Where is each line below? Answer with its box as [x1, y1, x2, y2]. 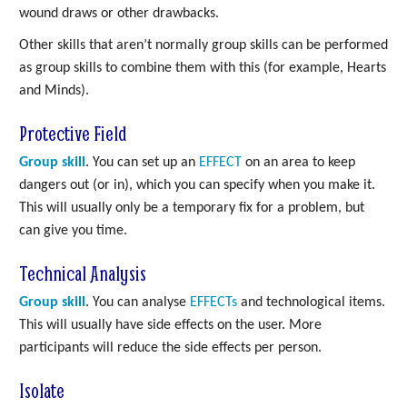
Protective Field [19, 119, 127, 146]
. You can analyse [85, 295, 190, 311]
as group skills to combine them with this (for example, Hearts [19, 60, 386, 75]
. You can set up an [85, 154, 199, 170]
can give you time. [19, 223, 127, 238]
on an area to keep [242, 154, 355, 170]
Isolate [19, 377, 65, 404]
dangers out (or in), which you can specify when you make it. [19, 177, 375, 193]
